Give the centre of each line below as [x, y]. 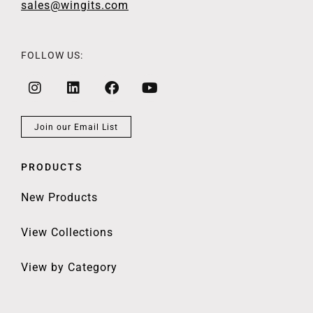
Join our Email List [76, 127]
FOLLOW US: [52, 55]
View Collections [67, 233]
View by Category [69, 268]
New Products [59, 198]
